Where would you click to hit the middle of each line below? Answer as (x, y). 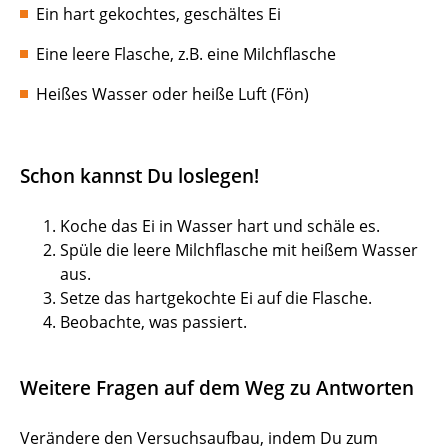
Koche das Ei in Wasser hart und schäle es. (220, 226)
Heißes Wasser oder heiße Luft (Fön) (172, 94)
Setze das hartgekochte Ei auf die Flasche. (216, 298)
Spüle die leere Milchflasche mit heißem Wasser (239, 250)
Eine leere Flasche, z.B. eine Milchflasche (186, 54)
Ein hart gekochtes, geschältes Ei (158, 14)
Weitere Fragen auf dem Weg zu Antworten (217, 387)
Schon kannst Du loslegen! (139, 175)
